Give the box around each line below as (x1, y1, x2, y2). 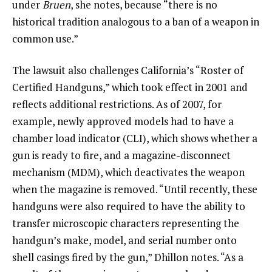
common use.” (12, 32, 78, 46)
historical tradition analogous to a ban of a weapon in (12, 15, 259, 29)
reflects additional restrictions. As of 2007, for (12, 97, 222, 112)
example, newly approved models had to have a (12, 114, 234, 129)
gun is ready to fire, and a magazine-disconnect (12, 148, 231, 163)
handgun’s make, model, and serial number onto (12, 233, 237, 248)
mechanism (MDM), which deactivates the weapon (12, 165, 245, 180)
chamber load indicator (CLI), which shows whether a (12, 131, 257, 146)
